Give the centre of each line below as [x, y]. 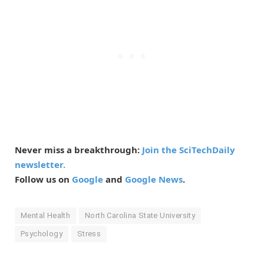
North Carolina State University [140, 216]
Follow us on [43, 179]
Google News [154, 179]
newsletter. [40, 165]
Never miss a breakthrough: [78, 150]
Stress [89, 234]
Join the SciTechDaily [189, 150]
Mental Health [46, 216]
